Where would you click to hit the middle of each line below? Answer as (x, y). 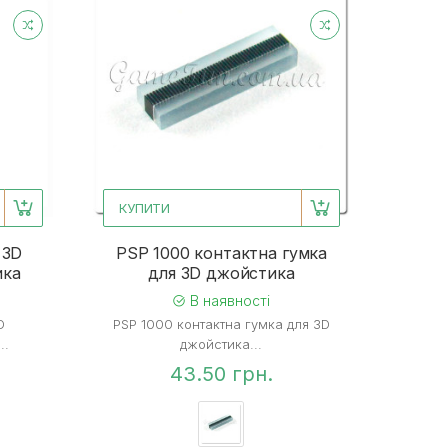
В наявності (228, 301)
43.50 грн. (221, 374)
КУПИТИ (144, 208)
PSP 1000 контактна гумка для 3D (221, 324)
